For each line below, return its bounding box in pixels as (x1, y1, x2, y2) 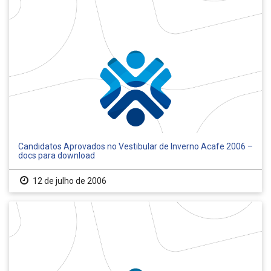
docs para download (18, 151, 95, 161)
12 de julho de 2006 (30, 176, 106, 186)
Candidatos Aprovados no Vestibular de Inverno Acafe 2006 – (18, 142, 253, 152)
